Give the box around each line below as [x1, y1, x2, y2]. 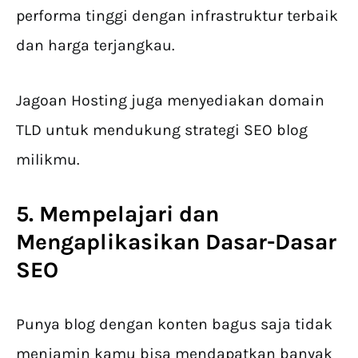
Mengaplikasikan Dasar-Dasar [16, 229, 336, 256]
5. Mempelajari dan [16, 201, 219, 228]
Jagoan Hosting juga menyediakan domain [16, 91, 324, 110]
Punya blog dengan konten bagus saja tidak [16, 315, 332, 334]
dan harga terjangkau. [16, 36, 174, 55]
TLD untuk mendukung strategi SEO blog [16, 121, 308, 140]
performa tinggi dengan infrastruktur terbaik [16, 6, 338, 26]
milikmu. [16, 150, 79, 169]
